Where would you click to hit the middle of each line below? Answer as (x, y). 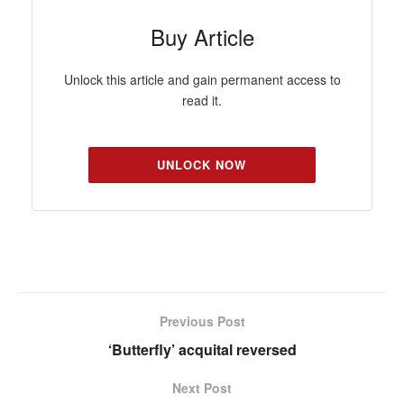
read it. (202, 101)
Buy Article (202, 37)
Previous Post (202, 321)
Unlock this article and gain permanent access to (202, 80)
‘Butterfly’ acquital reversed (202, 350)
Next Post (202, 388)
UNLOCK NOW (202, 165)
